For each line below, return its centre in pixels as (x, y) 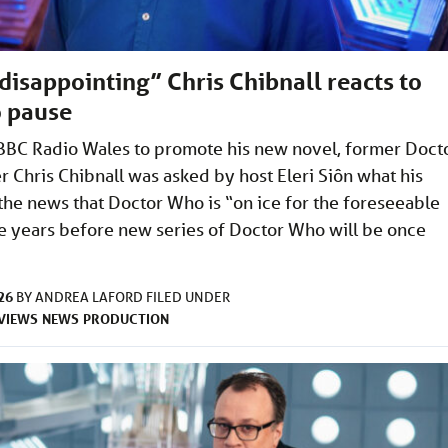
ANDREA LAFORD (90, 296)
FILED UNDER (188, 296)
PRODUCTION (126, 318)
